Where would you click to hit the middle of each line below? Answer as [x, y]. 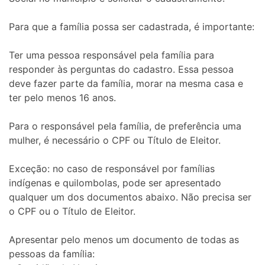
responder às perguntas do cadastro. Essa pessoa [121, 69]
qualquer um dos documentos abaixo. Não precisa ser [130, 197]
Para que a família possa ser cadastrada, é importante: [132, 26]
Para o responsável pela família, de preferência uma [125, 126]
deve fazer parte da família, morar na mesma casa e [126, 83]
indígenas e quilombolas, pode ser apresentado [115, 182]
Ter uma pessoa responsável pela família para [112, 55]
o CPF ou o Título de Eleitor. [72, 211]
